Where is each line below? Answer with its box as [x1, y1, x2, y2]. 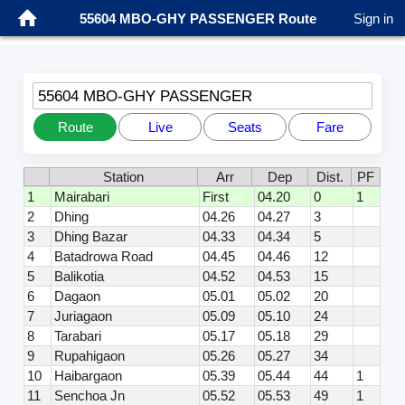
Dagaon [54, 288, 101, 305]
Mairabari [54, 189, 110, 205]
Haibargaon [54, 368, 123, 384]
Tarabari [54, 328, 102, 344]
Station [103, 169, 145, 185]
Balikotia [54, 268, 105, 285]
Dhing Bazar [54, 229, 128, 245]
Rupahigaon [54, 348, 126, 364]
